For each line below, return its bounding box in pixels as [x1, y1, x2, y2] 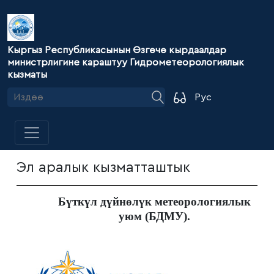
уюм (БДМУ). [118, 210, 190, 223]
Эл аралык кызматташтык [17, 160, 190, 175]
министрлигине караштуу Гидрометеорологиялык [7, 57, 244, 67]
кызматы [7, 70, 47, 80]
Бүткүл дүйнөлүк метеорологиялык [57, 195, 251, 208]
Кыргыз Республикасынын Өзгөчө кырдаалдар [7, 45, 226, 55]
